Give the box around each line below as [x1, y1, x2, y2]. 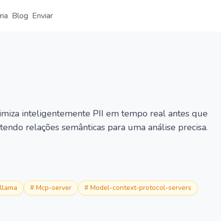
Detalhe [98, 36, 124, 45]
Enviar [32, 10, 53, 21]
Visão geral [48, 36, 85, 45]
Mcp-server [36, 183, 72, 192]
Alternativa [137, 36, 173, 45]
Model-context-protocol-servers [90, 183, 191, 192]
